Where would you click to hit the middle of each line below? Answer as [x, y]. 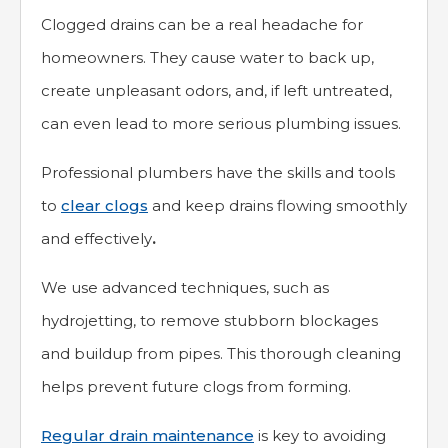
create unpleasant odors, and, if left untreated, [216, 90]
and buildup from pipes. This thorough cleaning [221, 353]
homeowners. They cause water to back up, [207, 57]
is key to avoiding [320, 435]
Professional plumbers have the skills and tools [218, 172]
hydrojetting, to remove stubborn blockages [209, 320]
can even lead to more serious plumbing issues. [221, 123]
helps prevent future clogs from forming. [196, 386]
